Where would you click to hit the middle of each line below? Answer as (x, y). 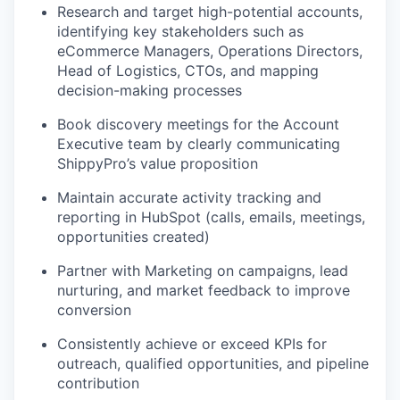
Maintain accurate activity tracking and (189, 197)
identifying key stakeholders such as (180, 31)
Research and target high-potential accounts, (210, 11)
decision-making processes (150, 90)
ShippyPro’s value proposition (158, 163)
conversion (94, 309)
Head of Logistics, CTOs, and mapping (188, 70)
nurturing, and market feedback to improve (204, 290)
